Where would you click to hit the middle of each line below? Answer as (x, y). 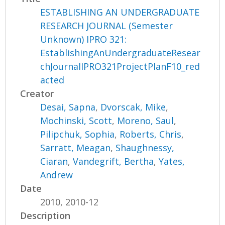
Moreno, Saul (146, 121)
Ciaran (54, 161)
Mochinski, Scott (76, 121)
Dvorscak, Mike (133, 107)
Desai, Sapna (68, 107)
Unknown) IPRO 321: (84, 39)
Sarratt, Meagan (76, 148)
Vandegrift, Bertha (114, 161)
